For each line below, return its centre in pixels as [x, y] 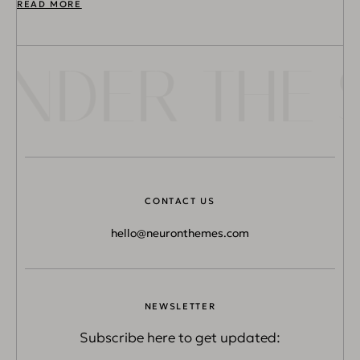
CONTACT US [180, 200]
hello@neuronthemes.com [180, 233]
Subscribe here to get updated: [180, 337]
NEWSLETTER [180, 306]
